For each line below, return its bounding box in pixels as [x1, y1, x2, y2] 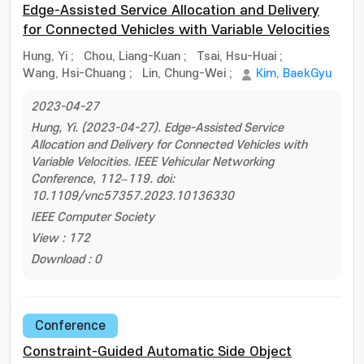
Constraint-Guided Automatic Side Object [23, 344, 292, 359]
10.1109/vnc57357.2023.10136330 [31, 189, 234, 203]
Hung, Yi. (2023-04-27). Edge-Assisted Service [31, 121, 284, 135]
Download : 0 [31, 253, 102, 266]
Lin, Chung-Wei [142, 67, 226, 80]
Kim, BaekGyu [256, 67, 331, 80]
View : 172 [31, 232, 90, 245]
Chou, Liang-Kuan [84, 50, 180, 63]
